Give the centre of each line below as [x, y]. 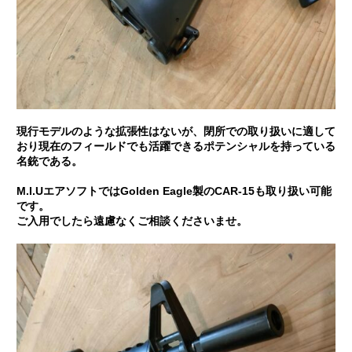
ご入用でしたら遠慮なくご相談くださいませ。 [132, 221]
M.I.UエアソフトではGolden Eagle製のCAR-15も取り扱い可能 [174, 191]
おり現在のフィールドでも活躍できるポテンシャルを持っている [176, 146]
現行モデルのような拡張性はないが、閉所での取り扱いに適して [176, 131]
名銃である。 [49, 161]
